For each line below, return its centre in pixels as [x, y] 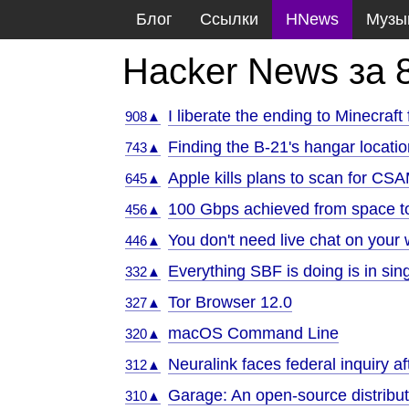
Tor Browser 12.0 [231, 302]
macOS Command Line [254, 333]
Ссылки [230, 19]
